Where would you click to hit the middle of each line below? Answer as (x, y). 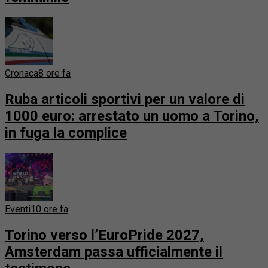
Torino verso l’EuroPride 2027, (104, 235)
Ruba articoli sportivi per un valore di (125, 99)
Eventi (18, 209)
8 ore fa (54, 74)
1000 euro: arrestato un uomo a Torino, (132, 116)
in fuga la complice (66, 133)
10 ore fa (49, 209)
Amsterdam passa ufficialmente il (114, 252)
